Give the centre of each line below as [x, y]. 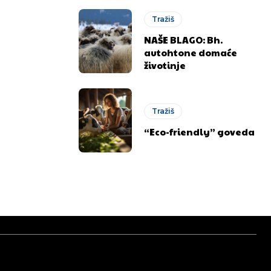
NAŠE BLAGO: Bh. [184, 39]
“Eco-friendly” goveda [200, 131]
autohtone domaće [191, 52]
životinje [165, 65]
